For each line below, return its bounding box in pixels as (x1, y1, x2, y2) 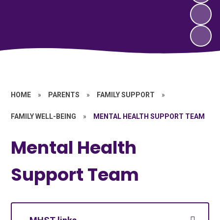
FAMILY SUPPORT (97, 91, 155, 99)
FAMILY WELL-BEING (11, 112, 77, 120)
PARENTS (48, 91, 80, 99)
